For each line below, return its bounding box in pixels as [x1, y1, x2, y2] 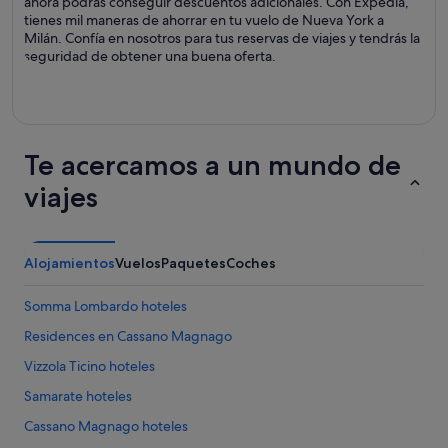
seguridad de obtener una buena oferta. [24, 47, 276, 65]
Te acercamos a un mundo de [24, 148, 401, 182]
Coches [226, 254, 276, 272]
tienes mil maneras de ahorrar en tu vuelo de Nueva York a [24, 11, 384, 29]
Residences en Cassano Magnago [24, 327, 232, 345]
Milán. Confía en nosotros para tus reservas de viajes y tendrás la [24, 29, 420, 47]
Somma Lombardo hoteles [24, 297, 187, 315]
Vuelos [115, 254, 161, 272]
